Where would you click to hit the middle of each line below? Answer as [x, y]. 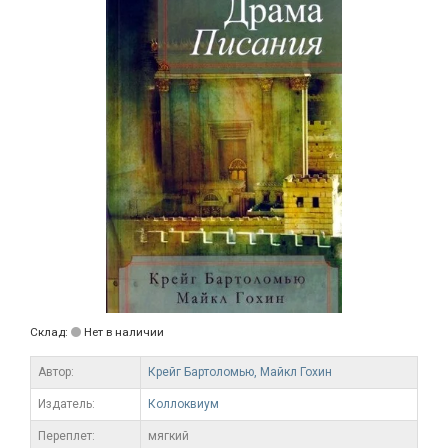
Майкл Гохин [296, 371]
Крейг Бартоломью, [204, 371]
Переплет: [66, 435]
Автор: [56, 371]
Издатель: [66, 403]
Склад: [50, 331]
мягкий [168, 435]
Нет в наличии [122, 331]
